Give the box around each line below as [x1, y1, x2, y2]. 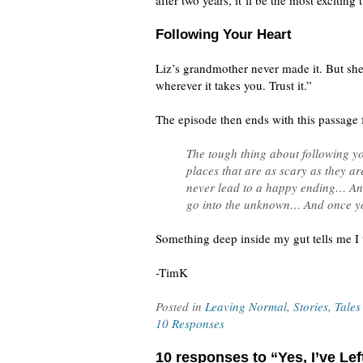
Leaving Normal [205, 298, 287, 314]
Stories [293, 298, 328, 314]
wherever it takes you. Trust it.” [156, 77, 312, 93]
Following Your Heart [156, 27, 292, 42]
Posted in [156, 298, 205, 314]
